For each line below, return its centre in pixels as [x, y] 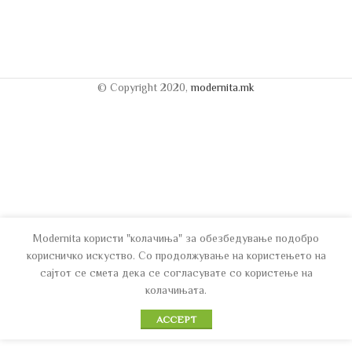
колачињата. [176, 290]
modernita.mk [223, 87]
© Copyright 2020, [144, 87]
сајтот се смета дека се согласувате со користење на [176, 273]
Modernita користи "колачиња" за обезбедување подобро [176, 238]
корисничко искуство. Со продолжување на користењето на [176, 255]
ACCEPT [176, 319]
